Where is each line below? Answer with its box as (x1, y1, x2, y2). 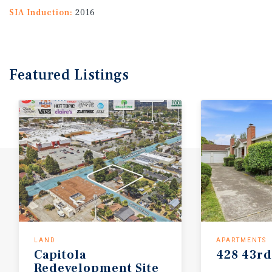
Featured (9, 65, 75, 84)
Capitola (34, 246, 86, 263)
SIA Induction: (9, 7, 73, 18)
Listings (74, 65, 129, 84)
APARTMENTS (216, 236, 267, 243)
